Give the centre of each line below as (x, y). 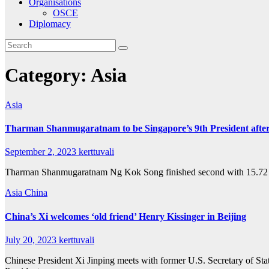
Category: (48, 75)
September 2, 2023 (42, 152)
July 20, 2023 (32, 240)
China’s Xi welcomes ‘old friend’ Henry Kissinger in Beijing (125, 216)
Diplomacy (50, 24)
